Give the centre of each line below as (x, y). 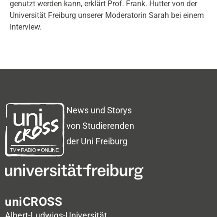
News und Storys (99, 110)
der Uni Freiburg (97, 141)
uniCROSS (33, 201)
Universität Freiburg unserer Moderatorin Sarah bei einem (107, 15)
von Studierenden (100, 126)
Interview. (26, 27)
